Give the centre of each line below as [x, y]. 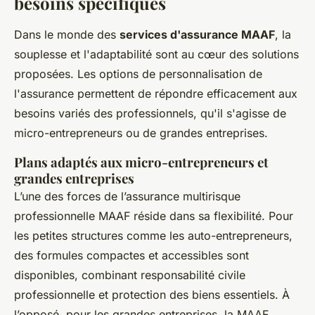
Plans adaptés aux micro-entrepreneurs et [141, 162]
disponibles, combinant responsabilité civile [130, 275]
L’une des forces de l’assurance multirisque [127, 196]
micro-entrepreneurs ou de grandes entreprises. [141, 133]
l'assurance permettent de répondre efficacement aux [156, 93]
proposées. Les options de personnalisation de [138, 73]
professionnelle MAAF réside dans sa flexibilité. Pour [154, 216]
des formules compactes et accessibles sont [131, 255]
